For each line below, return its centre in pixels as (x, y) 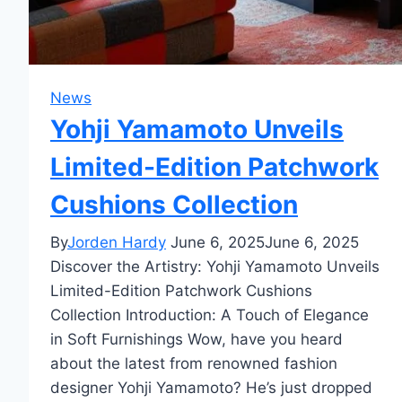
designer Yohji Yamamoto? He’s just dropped (211, 387)
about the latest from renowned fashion (194, 363)
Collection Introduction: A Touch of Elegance (210, 315)
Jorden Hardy (117, 242)
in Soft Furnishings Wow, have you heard (197, 339)
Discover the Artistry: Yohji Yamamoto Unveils (215, 266)
